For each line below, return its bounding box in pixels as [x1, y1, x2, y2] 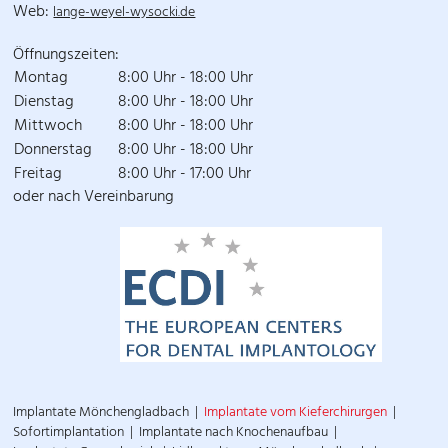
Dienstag [14, 87, 75, 118]
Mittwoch [14, 111, 83, 142]
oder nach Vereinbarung [13, 182, 175, 213]
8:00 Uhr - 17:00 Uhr [118, 159, 252, 190]
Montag [14, 63, 69, 94]
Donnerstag [14, 135, 117, 166]
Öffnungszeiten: [13, 40, 120, 71]
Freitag [14, 159, 63, 190]
